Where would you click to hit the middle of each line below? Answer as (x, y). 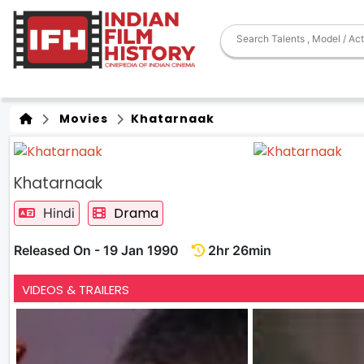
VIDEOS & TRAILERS (76, 289)
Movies (80, 119)
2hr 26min (238, 250)
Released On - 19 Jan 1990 (103, 250)
